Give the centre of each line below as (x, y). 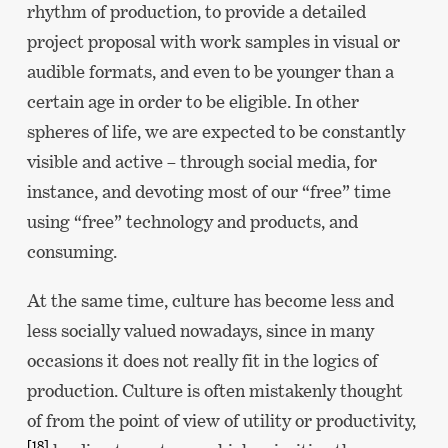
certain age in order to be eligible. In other (192, 101)
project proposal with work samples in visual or (213, 41)
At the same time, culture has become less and (210, 300)
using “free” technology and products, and (192, 221)
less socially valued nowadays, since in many (200, 330)
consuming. (71, 251)
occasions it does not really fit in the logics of (202, 360)
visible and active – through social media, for (201, 161)
